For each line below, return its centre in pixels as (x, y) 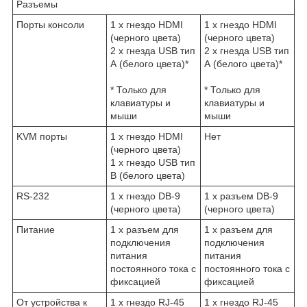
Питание (36, 230)
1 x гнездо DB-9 (145, 196)
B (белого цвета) (148, 176)
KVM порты (42, 137)
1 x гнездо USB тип (153, 163)
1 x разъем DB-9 (241, 196)
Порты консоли (50, 25)
